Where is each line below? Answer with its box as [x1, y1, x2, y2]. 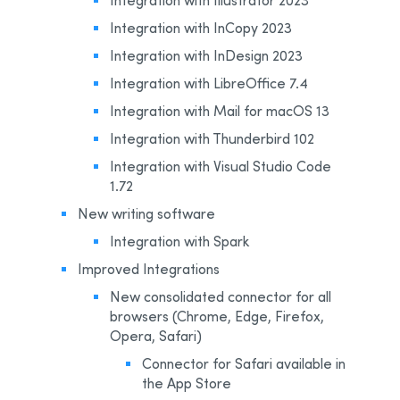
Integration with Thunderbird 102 [110, 128, 314, 148]
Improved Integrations [78, 258, 220, 279]
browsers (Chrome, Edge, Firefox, [110, 305, 324, 326]
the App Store [142, 372, 231, 393]
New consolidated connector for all [110, 286, 331, 306]
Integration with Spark [110, 230, 249, 251]
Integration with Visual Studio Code [110, 155, 331, 176]
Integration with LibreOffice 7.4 [110, 72, 308, 93]
